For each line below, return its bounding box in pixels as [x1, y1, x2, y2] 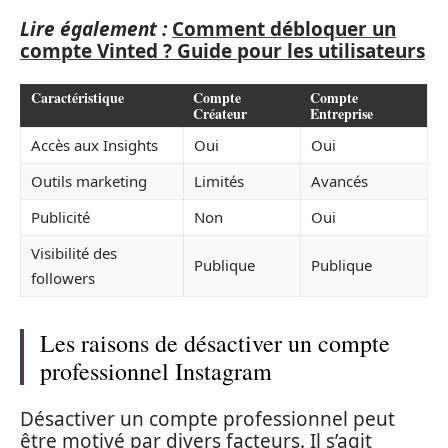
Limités [194, 171, 244, 191]
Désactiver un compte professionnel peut [20, 405, 395, 432]
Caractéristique [31, 87, 124, 108]
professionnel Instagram [40, 355, 272, 387]
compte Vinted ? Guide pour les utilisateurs [20, 37, 425, 64]
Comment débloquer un [172, 15, 396, 42]
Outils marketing [31, 171, 147, 191]
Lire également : [20, 15, 167, 42]
